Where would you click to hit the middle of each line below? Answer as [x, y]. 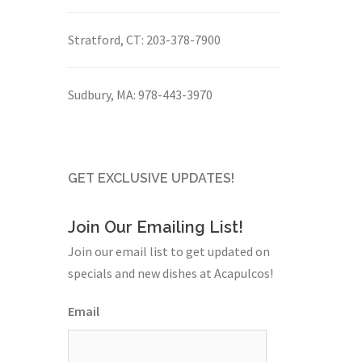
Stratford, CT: [105, 40]
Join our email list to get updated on [168, 251]
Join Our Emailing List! [155, 227]
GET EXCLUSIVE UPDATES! [151, 178]
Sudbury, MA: [101, 95]
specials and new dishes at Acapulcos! [170, 273]
